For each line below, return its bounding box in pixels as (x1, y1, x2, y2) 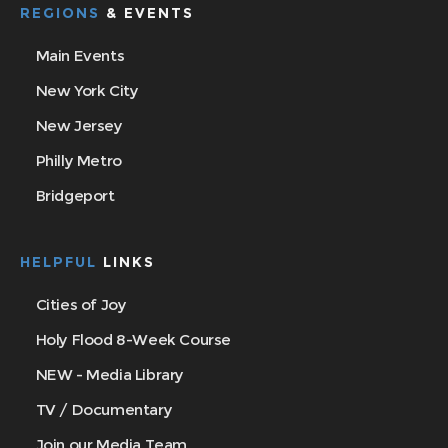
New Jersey (35, 116, 123, 136)
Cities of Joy (35, 295, 127, 315)
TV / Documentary (35, 400, 173, 420)
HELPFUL (20, 253, 97, 272)
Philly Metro (35, 151, 122, 171)
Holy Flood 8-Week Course (35, 330, 232, 350)
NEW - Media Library (35, 365, 185, 385)
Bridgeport (35, 186, 115, 206)
